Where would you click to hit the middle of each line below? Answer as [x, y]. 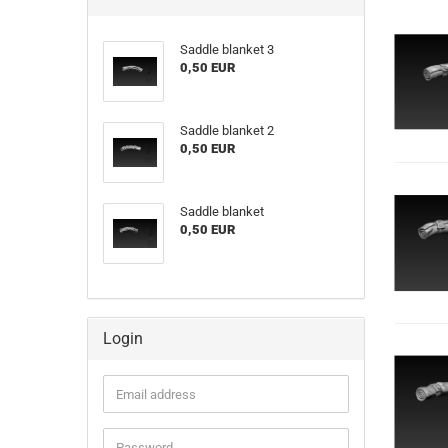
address [138, 410]
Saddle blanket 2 [226, 130]
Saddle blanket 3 [226, 49]
